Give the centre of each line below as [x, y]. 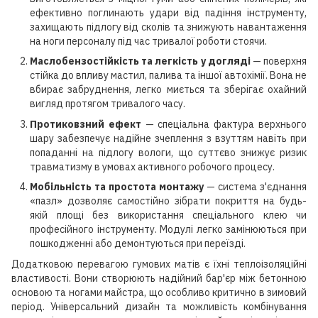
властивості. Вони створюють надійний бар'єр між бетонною [159, 278]
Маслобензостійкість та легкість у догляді [140, 61]
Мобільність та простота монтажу [117, 187]
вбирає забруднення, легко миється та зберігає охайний [168, 90]
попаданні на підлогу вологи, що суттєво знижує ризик [168, 152]
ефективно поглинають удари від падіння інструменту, [168, 13]
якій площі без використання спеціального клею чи [168, 215]
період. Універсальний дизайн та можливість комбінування [159, 306]
